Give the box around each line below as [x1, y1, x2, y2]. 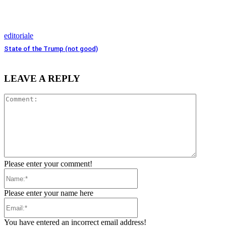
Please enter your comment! [4, 159, 92, 168]
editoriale [4, 31, 33, 40]
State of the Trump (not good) [4, 44, 98, 52]
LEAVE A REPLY [4, 73, 80, 84]
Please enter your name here [4, 189, 93, 198]
